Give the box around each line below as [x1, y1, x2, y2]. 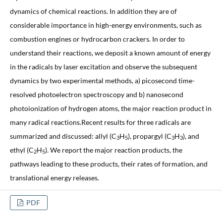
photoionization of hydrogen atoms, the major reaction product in [9, 104, 212, 112]
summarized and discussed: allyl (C [9, 131, 116, 140]
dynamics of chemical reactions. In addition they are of [9, 6, 177, 15]
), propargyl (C [127, 131, 171, 140]
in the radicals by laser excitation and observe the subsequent [9, 62, 197, 71]
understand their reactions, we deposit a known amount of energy [9, 48, 211, 57]
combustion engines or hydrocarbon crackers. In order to [9, 34, 185, 43]
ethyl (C [9, 145, 34, 154]
